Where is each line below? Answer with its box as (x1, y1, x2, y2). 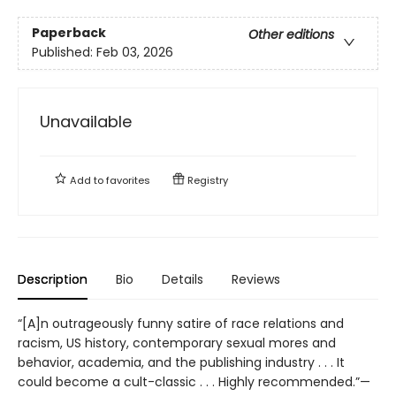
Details (162, 270, 203, 288)
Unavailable (40, 110, 132, 133)
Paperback (32, 23, 106, 42)
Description (18, 270, 88, 288)
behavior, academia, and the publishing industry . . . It (18, 353, 345, 371)
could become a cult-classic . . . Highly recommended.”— (18, 372, 370, 391)
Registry (185, 172, 228, 187)
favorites (106, 172, 150, 187)
